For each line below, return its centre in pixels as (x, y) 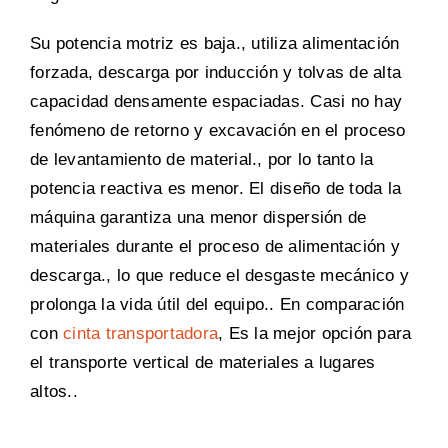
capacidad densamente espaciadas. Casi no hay (216, 102)
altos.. (54, 392)
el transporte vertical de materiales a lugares (203, 363)
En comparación (342, 305)
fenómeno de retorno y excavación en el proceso (218, 131)
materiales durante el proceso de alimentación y (215, 247)
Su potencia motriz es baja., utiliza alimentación (215, 44)
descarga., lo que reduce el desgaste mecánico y (219, 276)
